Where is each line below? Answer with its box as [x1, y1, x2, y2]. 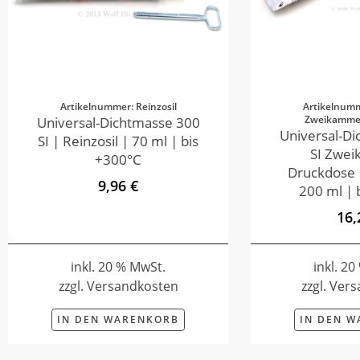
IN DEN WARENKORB [57, 313, 179, 327]
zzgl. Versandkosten [58, 277, 178, 296]
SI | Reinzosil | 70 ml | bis [38, 132, 198, 151]
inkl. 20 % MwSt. [71, 258, 166, 276]
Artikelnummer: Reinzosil [59, 100, 177, 114]
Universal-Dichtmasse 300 [36, 113, 200, 133]
